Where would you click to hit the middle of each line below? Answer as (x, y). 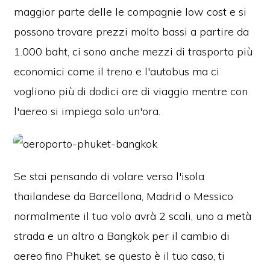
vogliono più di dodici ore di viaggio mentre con (131, 92)
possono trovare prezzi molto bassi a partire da (132, 32)
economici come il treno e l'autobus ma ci (117, 72)
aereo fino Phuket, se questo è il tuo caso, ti (120, 256)
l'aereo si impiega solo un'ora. (87, 111)
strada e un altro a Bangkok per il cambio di (122, 236)
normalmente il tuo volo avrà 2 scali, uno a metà (133, 216)
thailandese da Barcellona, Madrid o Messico (124, 196)
